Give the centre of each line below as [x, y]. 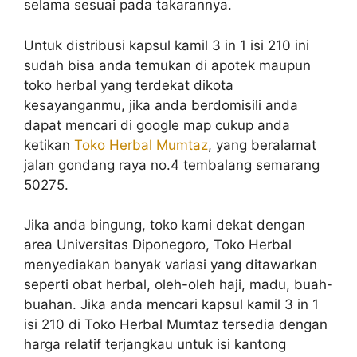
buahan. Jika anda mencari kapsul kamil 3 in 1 [171, 304]
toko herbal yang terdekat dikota [129, 85]
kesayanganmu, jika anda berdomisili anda [161, 105]
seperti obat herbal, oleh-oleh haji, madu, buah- [178, 284]
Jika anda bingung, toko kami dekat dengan [165, 225]
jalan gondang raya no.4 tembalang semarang [172, 165]
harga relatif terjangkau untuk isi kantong [155, 344]
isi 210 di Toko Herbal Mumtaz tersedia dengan [176, 324]
